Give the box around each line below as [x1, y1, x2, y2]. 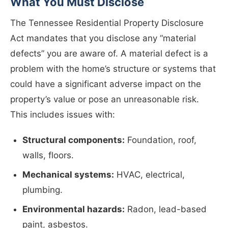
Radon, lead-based [125, 204, 207, 215]
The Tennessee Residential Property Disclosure [10, 18, 204, 28]
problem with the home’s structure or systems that [10, 64, 216, 74]
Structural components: [22, 135, 125, 146]
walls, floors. [22, 150, 74, 161]
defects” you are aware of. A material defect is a [10, 48, 208, 59]
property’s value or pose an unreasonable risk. [10, 94, 199, 105]
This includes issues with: [10, 109, 115, 120]
